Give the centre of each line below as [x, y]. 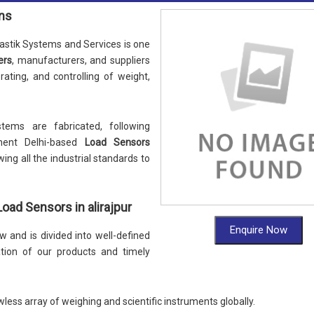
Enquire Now [259, 230]
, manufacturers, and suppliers [81, 60]
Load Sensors [117, 142]
